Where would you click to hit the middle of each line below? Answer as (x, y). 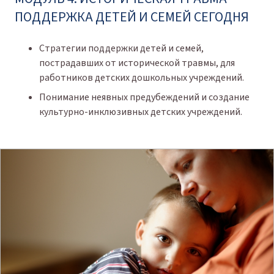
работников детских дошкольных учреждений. (142, 77)
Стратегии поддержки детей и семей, (121, 48)
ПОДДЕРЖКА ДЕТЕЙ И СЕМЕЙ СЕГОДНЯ (132, 17)
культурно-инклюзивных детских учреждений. (141, 112)
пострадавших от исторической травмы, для (137, 63)
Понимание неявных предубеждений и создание (144, 97)
